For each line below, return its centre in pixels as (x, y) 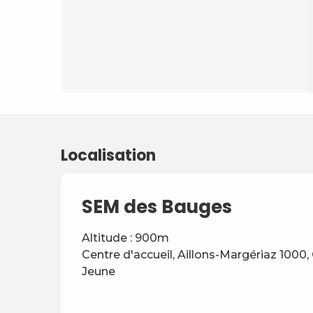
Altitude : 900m (125, 238)
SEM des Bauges (157, 207)
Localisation (108, 155)
